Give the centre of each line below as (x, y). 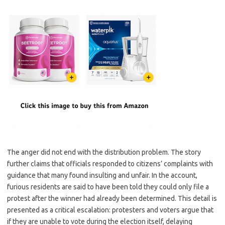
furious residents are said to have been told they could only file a (108, 187)
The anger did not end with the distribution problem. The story (104, 152)
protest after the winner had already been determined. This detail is (112, 198)
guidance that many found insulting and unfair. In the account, (102, 175)
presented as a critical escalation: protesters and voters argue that (110, 210)
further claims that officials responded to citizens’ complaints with (110, 164)
